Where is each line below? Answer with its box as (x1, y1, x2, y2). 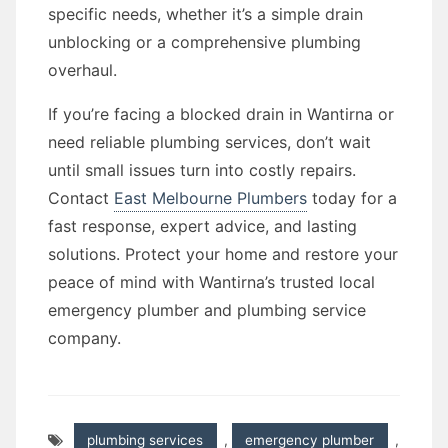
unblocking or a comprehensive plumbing (48, 32, 361, 52)
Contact (48, 188, 114, 208)
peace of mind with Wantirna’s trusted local (48, 272, 375, 292)
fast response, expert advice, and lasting (48, 216, 357, 236)
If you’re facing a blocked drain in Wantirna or (48, 104, 394, 124)
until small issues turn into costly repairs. (48, 160, 356, 180)
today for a (307, 188, 397, 208)
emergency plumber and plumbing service (48, 300, 366, 320)
